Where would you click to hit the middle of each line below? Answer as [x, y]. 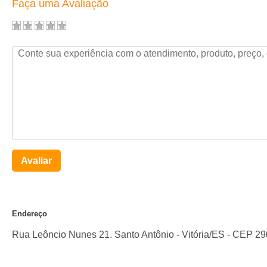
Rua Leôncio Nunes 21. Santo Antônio [93, 235]
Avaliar [36, 161]
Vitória [195, 235]
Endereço [30, 214]
